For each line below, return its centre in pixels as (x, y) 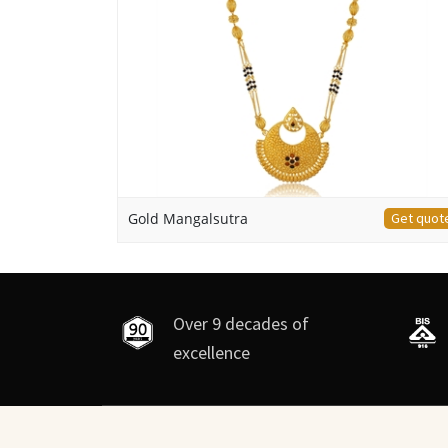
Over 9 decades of (241, 323)
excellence (212, 352)
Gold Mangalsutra (188, 218)
